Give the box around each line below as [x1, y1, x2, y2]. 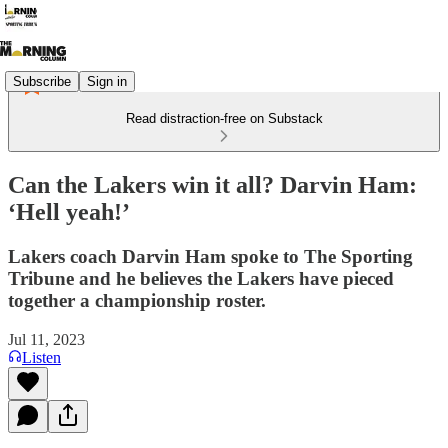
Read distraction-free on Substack [125, 111, 323, 126]
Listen [22, 348, 61, 366]
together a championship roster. [8, 289, 266, 311]
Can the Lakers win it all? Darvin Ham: [8, 171, 417, 198]
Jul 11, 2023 [8, 330, 85, 348]
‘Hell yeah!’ [8, 198, 130, 225]
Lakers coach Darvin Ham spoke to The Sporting [8, 245, 413, 267]
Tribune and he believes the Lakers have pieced [8, 267, 394, 289]
